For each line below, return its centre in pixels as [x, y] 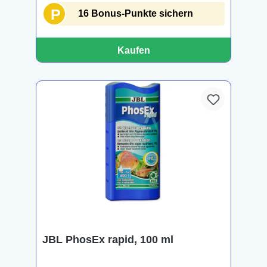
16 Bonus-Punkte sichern [136, 13]
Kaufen [133, 50]
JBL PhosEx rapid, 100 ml [108, 240]
